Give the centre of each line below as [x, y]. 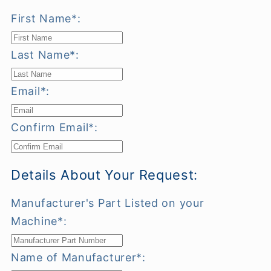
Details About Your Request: [104, 175]
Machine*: [39, 221]
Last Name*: [45, 55]
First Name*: [46, 19]
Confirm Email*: [54, 128]
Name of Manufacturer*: [78, 257]
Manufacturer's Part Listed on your [108, 203]
